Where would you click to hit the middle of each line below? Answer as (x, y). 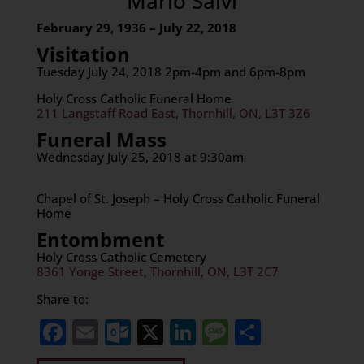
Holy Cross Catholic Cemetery (121, 257)
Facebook (124, 332)
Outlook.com (210, 332)
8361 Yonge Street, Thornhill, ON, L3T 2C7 (157, 271)
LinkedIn (249, 332)
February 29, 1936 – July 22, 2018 (136, 28)
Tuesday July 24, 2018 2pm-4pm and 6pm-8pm (171, 71)
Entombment (100, 239)
